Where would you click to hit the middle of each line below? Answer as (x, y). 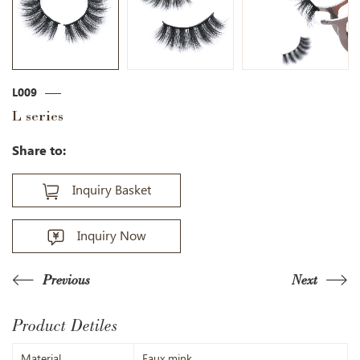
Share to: (39, 150)
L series (38, 116)
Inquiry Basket (112, 190)
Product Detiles (65, 326)
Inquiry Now (112, 236)
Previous (66, 280)
